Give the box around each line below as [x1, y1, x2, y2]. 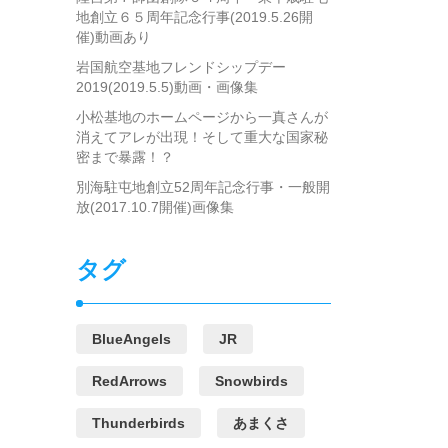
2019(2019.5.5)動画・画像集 [76, 79, 258, 96]
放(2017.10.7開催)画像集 [76, 199, 234, 216]
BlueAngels [92, 331, 171, 348]
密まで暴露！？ [76, 149, 174, 166]
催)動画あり [76, 29, 151, 46]
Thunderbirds [92, 415, 185, 432]
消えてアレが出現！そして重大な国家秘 [76, 129, 328, 146]
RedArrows [92, 373, 167, 390]
